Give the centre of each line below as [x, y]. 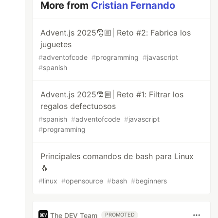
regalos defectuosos [78, 106]
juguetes [56, 44]
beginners [151, 181]
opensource [85, 181]
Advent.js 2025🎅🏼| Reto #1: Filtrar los [112, 94]
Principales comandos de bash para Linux [117, 156]
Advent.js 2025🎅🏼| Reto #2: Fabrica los [116, 33]
